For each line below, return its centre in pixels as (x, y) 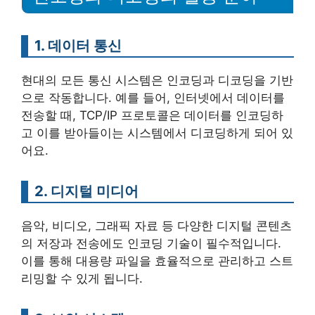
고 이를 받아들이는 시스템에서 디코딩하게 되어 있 (157, 133)
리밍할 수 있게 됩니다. (82, 278)
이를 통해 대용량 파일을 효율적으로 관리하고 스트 (157, 261)
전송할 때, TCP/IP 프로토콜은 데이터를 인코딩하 (152, 115)
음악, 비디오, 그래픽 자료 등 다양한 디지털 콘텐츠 (156, 225)
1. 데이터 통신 (78, 45)
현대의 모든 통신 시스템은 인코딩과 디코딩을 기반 (157, 80)
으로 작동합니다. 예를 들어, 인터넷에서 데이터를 (153, 97)
